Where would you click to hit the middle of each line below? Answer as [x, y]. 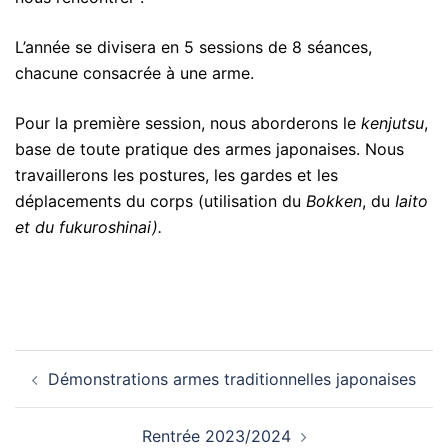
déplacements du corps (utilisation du [160, 200]
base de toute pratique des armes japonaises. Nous [209, 148]
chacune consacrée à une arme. [134, 72]
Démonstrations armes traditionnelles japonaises [232, 378]
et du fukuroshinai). [88, 226]
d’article [60, 390]
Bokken [334, 200]
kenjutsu [392, 122]
